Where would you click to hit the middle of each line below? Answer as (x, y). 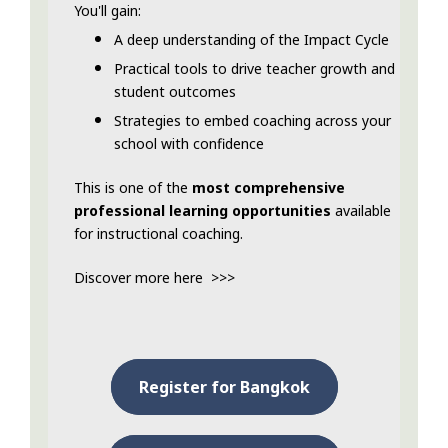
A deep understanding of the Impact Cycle (251, 40)
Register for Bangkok (224, 387)
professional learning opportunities (202, 211)
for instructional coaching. (158, 234)
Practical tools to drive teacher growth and (254, 69)
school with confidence (189, 144)
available (361, 211)
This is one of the (133, 188)
